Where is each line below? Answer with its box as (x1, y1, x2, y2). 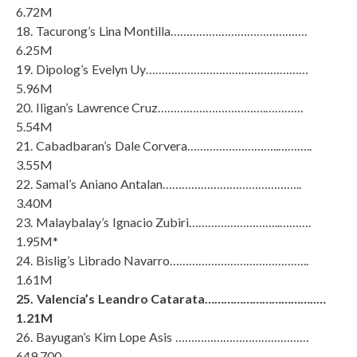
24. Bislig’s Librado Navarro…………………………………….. (16, 252, 309, 268)
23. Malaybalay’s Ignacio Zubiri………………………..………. (16, 214, 312, 229)
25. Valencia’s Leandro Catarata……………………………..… (16, 290, 327, 306)
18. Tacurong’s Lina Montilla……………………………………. (16, 22, 308, 38)
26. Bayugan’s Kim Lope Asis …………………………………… (16, 328, 309, 344)
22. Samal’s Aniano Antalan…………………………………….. (16, 175, 302, 191)
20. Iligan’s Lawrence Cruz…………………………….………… (16, 99, 304, 115)
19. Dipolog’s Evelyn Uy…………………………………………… (16, 61, 309, 76)
